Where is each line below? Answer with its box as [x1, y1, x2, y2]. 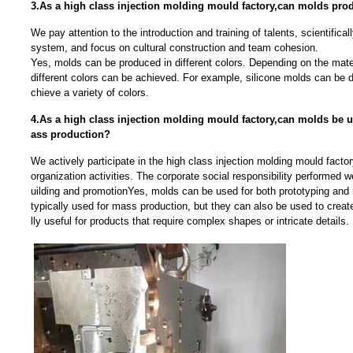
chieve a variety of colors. [30, 87, 149, 98]
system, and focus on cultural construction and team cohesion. [30, 42, 318, 54]
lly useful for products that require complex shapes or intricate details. [30, 215, 349, 227]
